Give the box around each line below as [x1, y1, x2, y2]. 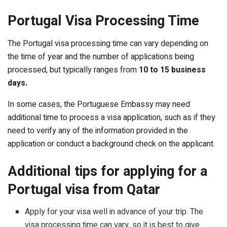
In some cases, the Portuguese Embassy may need [8, 98, 190, 110]
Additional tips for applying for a [8, 161, 207, 181]
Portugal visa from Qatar [8, 179, 160, 200]
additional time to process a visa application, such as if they [8, 111, 215, 124]
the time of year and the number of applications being [8, 51, 194, 63]
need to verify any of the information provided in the [8, 125, 188, 137]
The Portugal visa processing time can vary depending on [8, 37, 208, 50]
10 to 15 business [139, 64, 206, 76]
